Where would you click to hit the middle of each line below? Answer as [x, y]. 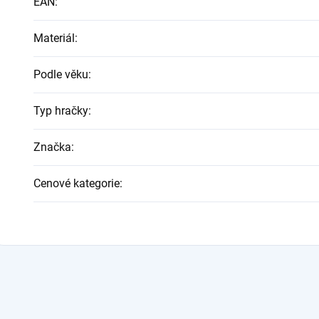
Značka [52, 147]
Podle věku [61, 74]
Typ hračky [61, 110]
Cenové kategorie [77, 183]
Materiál [54, 38]
